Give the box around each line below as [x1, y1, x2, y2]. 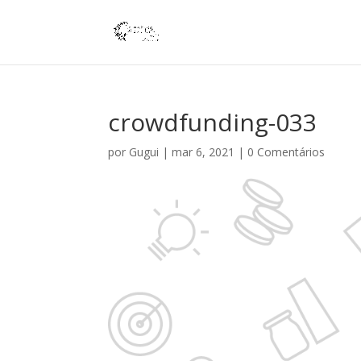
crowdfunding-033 [108, 106, 317, 139]
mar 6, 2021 [172, 144, 235, 160]
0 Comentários [247, 144, 326, 160]
